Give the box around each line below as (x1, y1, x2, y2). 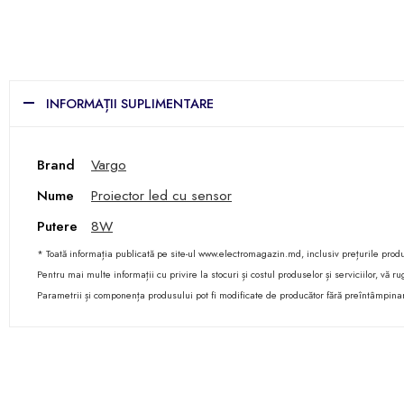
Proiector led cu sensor (91, 185, 232, 206)
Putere (37, 216, 78, 236)
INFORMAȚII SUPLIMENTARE (46, 94, 214, 113)
